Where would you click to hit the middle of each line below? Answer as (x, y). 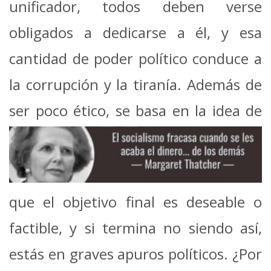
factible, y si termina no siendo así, (135, 228)
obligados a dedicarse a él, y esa (135, 33)
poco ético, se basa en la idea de (149, 111)
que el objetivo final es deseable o (135, 202)
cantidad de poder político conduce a (135, 59)
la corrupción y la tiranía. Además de (135, 85)
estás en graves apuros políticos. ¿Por (135, 254)
